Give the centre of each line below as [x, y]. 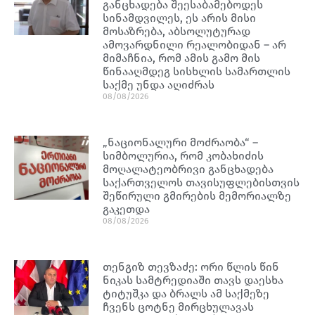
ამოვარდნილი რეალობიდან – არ [195, 44]
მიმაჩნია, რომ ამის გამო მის [182, 58]
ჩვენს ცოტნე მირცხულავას [179, 307]
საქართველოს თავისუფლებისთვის [201, 182]
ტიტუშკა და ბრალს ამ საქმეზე [186, 293]
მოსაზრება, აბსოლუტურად [177, 31]
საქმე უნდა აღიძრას [159, 84]
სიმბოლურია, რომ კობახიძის [184, 155]
